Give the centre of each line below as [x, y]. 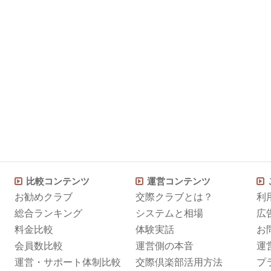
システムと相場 [169, 213]
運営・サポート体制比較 [68, 262]
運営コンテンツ [179, 181]
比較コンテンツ [58, 181]
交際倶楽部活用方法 [179, 262]
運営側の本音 [165, 246]
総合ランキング [48, 213]
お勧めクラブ [44, 197]
